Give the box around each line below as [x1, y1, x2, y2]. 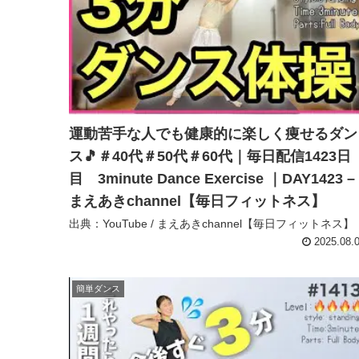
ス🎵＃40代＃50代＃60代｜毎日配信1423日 [69, 148, 351, 165]
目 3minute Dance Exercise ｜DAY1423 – [69, 171, 355, 188]
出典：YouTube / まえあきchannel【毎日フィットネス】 [69, 217, 354, 231]
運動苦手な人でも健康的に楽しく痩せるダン [69, 126, 357, 143]
